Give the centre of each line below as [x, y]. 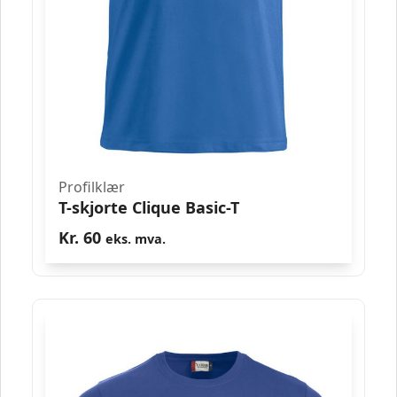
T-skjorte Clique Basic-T [149, 207]
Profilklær [92, 187]
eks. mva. [136, 238]
